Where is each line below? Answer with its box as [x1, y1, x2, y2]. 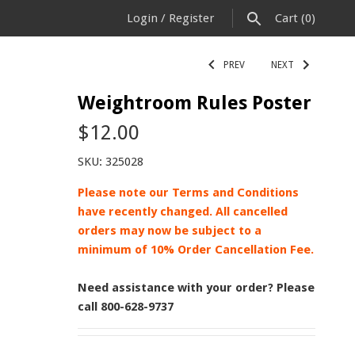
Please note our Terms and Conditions [78, 185, 299, 200]
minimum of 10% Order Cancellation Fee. [78, 242, 314, 257]
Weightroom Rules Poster [78, 92, 311, 114]
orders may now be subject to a [78, 223, 261, 238]
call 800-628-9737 [78, 300, 174, 314]
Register [169, 11, 214, 25]
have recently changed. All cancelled [78, 204, 288, 219]
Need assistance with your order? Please [78, 281, 315, 295]
